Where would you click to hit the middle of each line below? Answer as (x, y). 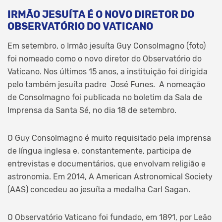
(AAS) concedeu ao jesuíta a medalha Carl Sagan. (99, 189)
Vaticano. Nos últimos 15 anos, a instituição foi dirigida (108, 71)
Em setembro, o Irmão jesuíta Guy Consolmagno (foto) (107, 46)
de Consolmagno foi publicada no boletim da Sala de (105, 97)
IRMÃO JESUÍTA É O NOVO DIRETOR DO (101, 14)
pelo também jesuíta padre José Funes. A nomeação (106, 84)
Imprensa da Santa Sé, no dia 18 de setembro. (92, 110)
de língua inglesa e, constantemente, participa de (99, 151)
